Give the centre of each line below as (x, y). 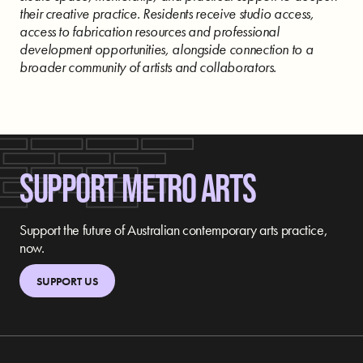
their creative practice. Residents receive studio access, (167, 13)
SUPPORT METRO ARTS (138, 188)
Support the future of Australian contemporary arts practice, (174, 229)
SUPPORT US (67, 281)
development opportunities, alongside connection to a (167, 49)
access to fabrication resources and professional (149, 31)
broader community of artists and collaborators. (148, 66)
